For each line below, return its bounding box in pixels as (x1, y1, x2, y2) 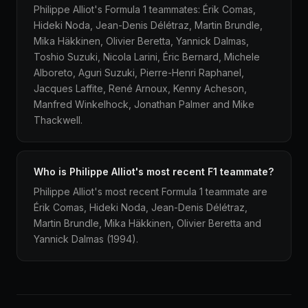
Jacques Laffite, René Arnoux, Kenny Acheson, (34, 82, 247, 94)
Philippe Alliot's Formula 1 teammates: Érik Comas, (34, 3, 256, 15)
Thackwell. (34, 114, 82, 126)
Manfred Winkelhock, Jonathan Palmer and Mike (34, 98, 254, 110)
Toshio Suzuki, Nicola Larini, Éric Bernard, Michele (34, 51, 260, 63)
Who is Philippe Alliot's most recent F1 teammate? (34, 166, 274, 177)
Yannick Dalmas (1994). (34, 233, 138, 245)
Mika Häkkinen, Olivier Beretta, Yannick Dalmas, (34, 35, 249, 47)
